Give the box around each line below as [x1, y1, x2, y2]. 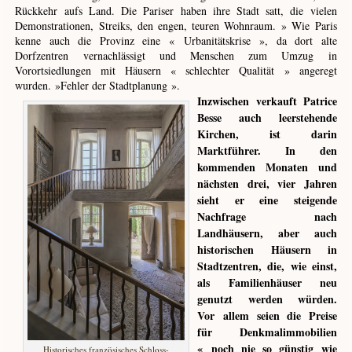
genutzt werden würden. [197, 291, 337, 308]
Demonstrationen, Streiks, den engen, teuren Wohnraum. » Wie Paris [15, 18, 337, 34]
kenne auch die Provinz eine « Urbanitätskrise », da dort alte [15, 33, 337, 49]
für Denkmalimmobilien [197, 324, 337, 341]
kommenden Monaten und [197, 159, 337, 176]
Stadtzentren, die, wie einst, [197, 258, 337, 275]
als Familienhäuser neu [197, 274, 337, 291]
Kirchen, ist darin [197, 126, 337, 143]
